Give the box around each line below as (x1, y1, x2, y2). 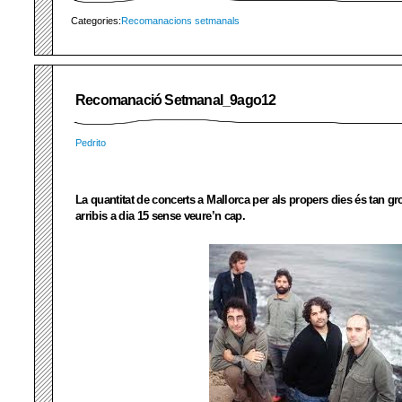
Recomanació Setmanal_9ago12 (75, 92, 276, 108)
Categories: (71, 15, 121, 26)
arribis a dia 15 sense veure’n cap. (75, 209, 245, 223)
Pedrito (75, 137, 106, 148)
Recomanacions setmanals (121, 15, 240, 26)
